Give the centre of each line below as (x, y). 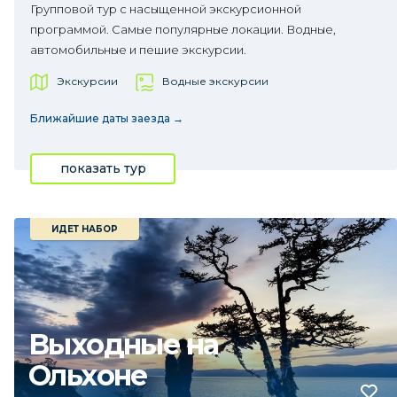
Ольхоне (88, 375)
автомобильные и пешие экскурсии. (138, 50)
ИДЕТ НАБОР (85, 229)
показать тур (103, 168)
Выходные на (124, 344)
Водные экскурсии (215, 81)
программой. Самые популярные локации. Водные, (183, 29)
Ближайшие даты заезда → (107, 118)
